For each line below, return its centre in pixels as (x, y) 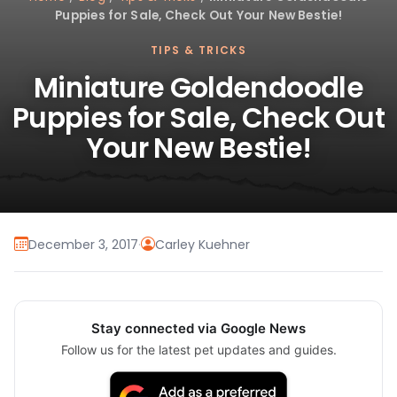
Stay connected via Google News (198, 329)
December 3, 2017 (83, 244)
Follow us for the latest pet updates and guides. (198, 350)
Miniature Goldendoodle (198, 88)
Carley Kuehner (202, 244)
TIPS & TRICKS (198, 51)
